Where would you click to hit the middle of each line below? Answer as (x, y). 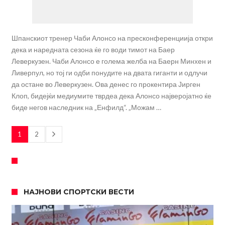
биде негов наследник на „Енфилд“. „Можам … (86, 107)
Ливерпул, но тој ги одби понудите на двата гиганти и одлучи (109, 73)
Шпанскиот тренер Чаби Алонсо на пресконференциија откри (112, 38)
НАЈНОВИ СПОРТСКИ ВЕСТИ (79, 192)
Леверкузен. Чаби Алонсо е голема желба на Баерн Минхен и (111, 61)
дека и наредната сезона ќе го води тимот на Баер (93, 50)
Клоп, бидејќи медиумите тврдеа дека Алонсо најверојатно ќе (111, 96)
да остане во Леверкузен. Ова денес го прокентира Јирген (106, 84)
